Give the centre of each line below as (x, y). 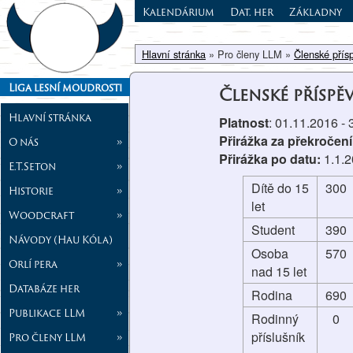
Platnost (243, 123)
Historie (31, 190)
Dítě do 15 (280, 188)
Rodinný (275, 319)
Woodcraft (41, 215)
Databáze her (44, 288)
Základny (316, 12)
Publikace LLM (47, 312)
